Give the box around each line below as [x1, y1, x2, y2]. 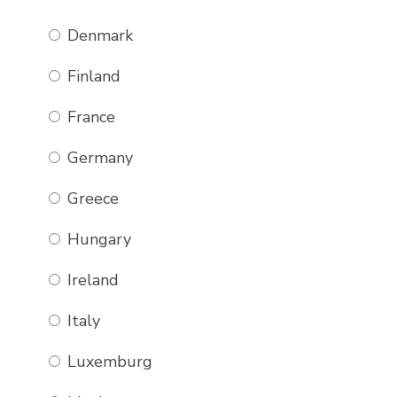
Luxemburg [62, 351, 152, 372]
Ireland [62, 269, 119, 291]
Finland [62, 66, 121, 87]
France [62, 106, 115, 128]
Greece [62, 188, 119, 209]
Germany [62, 147, 133, 168]
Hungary [62, 229, 131, 250]
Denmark [62, 25, 133, 46]
